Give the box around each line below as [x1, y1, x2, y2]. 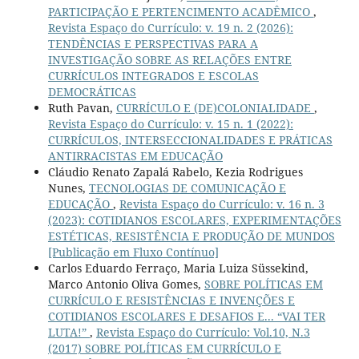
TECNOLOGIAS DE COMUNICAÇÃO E [88, 179, 286, 196]
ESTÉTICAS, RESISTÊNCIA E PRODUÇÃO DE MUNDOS [47, 228, 335, 244]
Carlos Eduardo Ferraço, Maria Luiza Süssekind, [47, 260, 309, 276]
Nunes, [47, 179, 89, 196]
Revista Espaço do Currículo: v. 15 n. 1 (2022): [47, 115, 293, 131]
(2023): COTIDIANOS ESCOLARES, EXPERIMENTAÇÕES [47, 212, 341, 228]
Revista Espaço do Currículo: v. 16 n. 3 [119, 196, 325, 212]
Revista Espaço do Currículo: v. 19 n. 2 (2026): [47, 19, 293, 35]
